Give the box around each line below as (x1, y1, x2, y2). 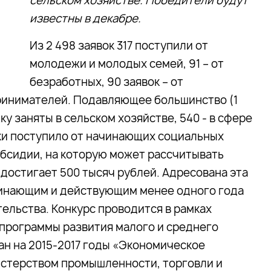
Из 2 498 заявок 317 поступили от (30, 38, 208, 53)
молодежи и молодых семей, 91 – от (30, 56, 224, 71)
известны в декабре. (30, 11, 141, 26)
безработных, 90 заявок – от (30, 74, 183, 90)
